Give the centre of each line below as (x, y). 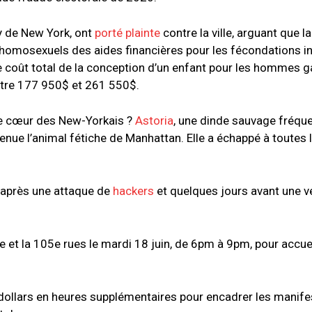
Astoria (154, 121)
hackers (134, 191)
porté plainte (127, 33)
